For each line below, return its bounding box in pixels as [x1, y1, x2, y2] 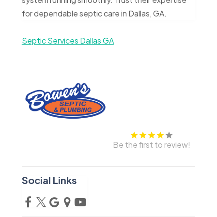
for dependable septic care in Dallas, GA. [21, 8, 167, 18]
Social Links [21, 173, 77, 186]
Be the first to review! [113, 139, 191, 150]
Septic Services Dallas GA [21, 35, 114, 46]
